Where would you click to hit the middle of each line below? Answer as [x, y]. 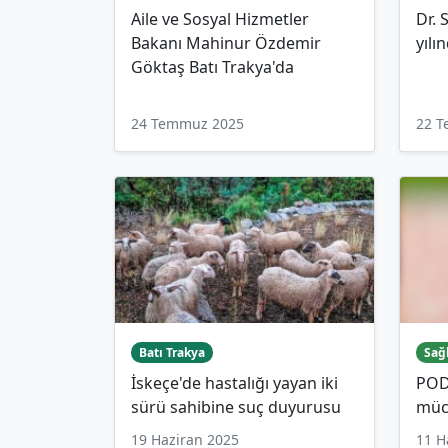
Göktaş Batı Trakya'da [212, 66]
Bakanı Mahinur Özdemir [226, 42]
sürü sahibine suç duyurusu [236, 406]
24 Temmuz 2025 [187, 123]
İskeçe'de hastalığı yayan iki [234, 382]
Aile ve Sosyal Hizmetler [220, 18]
